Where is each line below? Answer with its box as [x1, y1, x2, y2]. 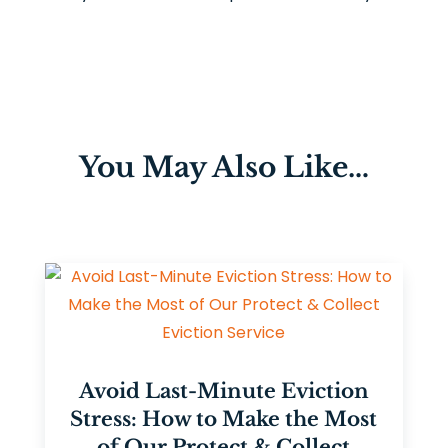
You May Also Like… [78, 150, 369, 185]
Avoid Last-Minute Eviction [78, 379, 369, 403]
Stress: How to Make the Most [70, 407, 378, 431]
